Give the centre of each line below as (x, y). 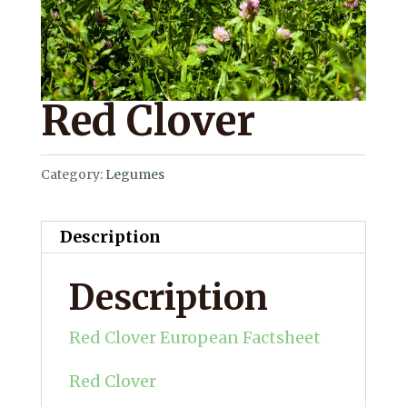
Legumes (134, 175)
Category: (73, 175)
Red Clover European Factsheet (194, 338)
